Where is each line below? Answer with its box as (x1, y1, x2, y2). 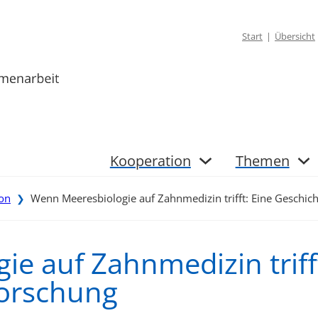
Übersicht (275, 30, 315, 43)
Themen (235, 150, 290, 170)
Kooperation (109, 150, 191, 170)
